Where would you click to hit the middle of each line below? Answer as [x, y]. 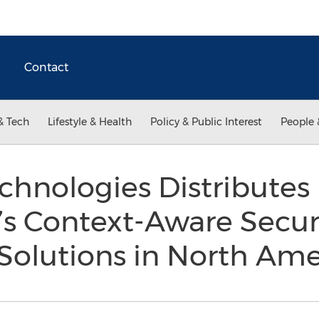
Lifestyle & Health [90, 122]
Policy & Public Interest [206, 122]
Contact [46, 67]
